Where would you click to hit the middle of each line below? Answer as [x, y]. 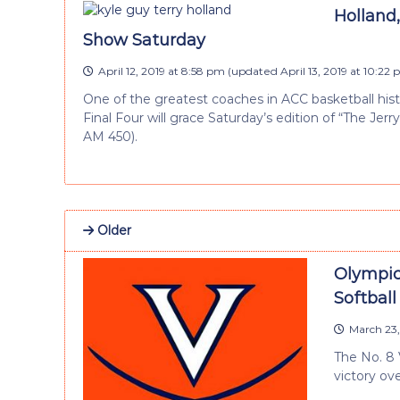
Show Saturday [144, 40]
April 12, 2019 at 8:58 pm [162, 71]
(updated [253, 71]
